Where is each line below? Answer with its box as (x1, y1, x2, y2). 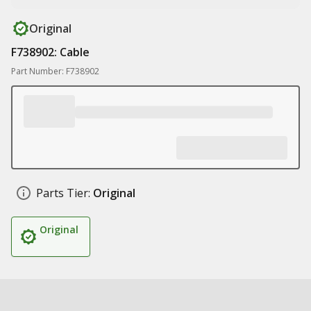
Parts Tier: (36, 185, 90, 201)
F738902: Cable (11, 44, 90, 60)
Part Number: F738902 (11, 65, 99, 77)
